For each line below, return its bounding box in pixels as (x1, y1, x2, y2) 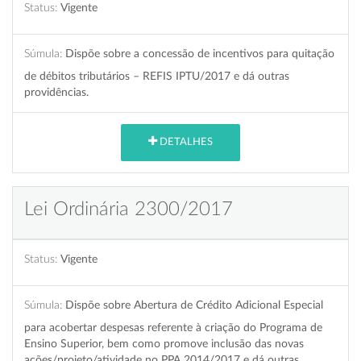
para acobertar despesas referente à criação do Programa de (24, 321, 322, 334)
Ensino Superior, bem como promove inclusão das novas (24, 337, 304, 350)
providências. (24, 85, 89, 98)
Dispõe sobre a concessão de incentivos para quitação (65, 47, 334, 60)
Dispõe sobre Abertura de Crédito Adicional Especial (65, 298, 323, 311)
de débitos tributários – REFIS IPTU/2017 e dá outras (24, 69, 289, 82)
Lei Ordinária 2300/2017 (24, 199, 233, 219)
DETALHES (157, 137, 213, 148)
